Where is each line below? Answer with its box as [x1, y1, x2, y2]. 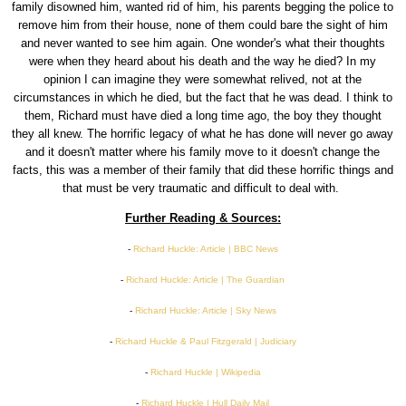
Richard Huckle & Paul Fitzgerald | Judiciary [114, 336, 296, 347]
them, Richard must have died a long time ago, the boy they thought [24, 109, 382, 123]
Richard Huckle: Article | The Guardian [126, 275, 285, 285]
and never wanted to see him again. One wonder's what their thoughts [20, 36, 385, 51]
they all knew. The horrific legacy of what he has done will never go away [12, 127, 394, 141]
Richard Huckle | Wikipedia [150, 367, 261, 378]
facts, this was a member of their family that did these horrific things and [12, 163, 393, 178]
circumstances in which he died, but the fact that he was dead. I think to [13, 91, 392, 105]
